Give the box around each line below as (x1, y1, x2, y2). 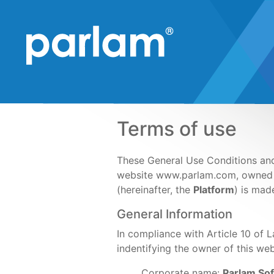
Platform (193, 183, 234, 196)
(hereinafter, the (117, 183, 193, 196)
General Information (117, 207, 232, 221)
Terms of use (117, 117, 237, 141)
